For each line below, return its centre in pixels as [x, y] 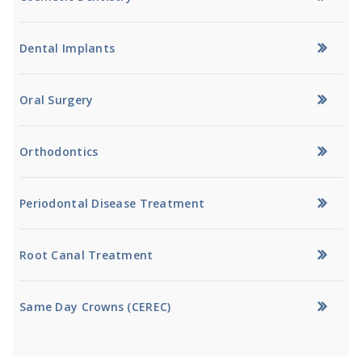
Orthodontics [59, 151]
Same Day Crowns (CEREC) [95, 306]
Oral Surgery [57, 99]
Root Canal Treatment [86, 255]
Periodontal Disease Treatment [112, 203]
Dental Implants [67, 48]
